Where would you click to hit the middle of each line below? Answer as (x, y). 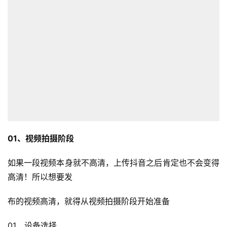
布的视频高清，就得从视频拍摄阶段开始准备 (89, 201)
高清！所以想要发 (40, 177)
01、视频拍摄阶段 (41, 139)
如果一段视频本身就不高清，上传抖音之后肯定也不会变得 (113, 163)
